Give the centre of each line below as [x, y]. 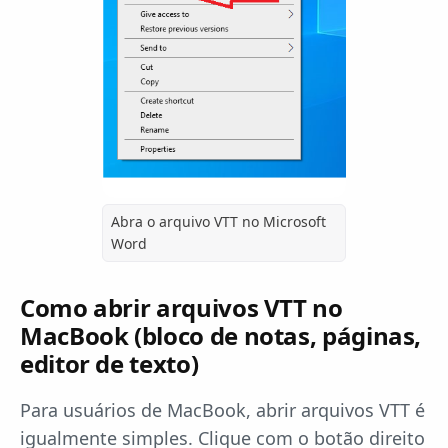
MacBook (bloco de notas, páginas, [221, 335]
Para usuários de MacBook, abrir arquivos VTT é [222, 410]
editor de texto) [109, 363]
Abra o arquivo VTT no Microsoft [218, 221]
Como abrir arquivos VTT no [181, 307]
